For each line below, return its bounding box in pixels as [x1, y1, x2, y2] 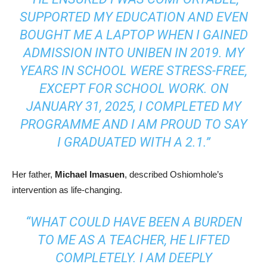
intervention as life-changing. [12, 185, 122, 195]
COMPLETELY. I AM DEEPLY [55, 250, 212, 265]
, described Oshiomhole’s [125, 169, 223, 179]
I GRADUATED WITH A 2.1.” [57, 135, 210, 150]
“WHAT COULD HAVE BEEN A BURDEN [25, 215, 242, 229]
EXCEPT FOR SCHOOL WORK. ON [39, 81, 228, 96]
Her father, [12, 169, 55, 179]
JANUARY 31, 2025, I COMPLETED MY [26, 99, 241, 114]
